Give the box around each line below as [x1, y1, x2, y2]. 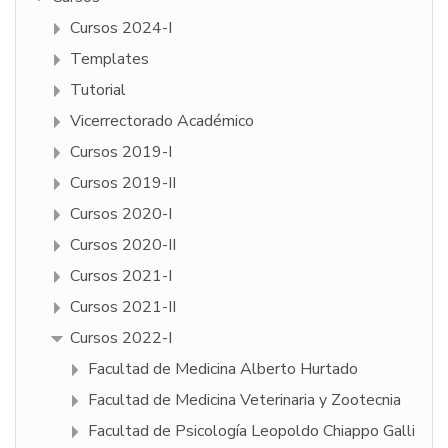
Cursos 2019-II [70, 172, 176, 195]
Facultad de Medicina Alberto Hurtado [88, 358, 358, 381]
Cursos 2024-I [70, 17, 172, 40]
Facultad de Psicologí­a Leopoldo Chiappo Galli [88, 420, 415, 443]
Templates [70, 48, 149, 71]
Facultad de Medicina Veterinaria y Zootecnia [88, 389, 401, 412]
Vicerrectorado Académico [70, 110, 254, 133]
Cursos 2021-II [70, 296, 176, 319]
